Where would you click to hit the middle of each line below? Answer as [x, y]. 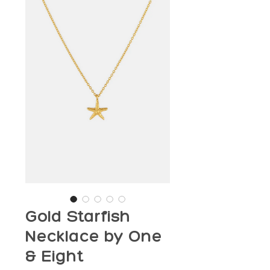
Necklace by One [94, 236]
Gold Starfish [78, 216]
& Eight [55, 256]
